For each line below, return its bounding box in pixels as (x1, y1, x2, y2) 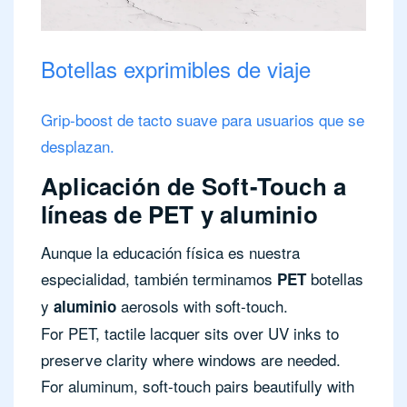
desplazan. (41, 134, 114, 157)
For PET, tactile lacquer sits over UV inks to (41, 321, 339, 344)
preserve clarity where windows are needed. (41, 347, 341, 371)
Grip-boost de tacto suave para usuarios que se (41, 107, 364, 131)
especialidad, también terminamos (41, 266, 277, 290)
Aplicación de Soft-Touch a (41, 168, 347, 203)
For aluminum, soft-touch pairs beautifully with (41, 373, 354, 397)
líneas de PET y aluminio (41, 196, 318, 231)
